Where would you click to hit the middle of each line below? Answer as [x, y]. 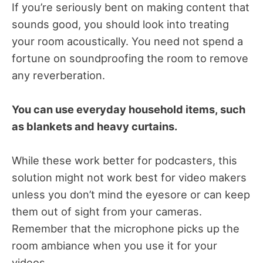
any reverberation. [58, 75]
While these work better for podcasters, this [124, 160]
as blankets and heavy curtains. [96, 126]
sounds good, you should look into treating [120, 24]
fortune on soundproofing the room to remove [130, 58]
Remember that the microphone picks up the [126, 228]
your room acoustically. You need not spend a [127, 41]
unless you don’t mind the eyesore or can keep [131, 194]
